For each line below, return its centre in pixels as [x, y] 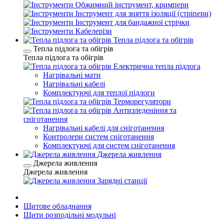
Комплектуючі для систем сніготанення [109, 145]
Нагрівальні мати [72, 75]
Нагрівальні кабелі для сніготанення [104, 128]
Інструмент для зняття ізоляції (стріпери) [143, 13]
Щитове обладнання [57, 206]
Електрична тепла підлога [157, 66]
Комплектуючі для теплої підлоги [99, 93]
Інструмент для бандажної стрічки [132, 22]
